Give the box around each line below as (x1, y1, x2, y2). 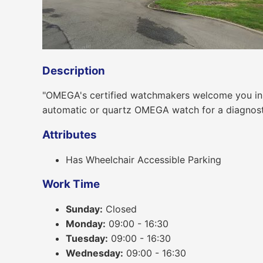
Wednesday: (66, 247, 123, 259)
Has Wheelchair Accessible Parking (66, 153, 221, 166)
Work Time (42, 177, 100, 191)
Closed (103, 203, 137, 215)
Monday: (66, 218, 106, 230)
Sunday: (66, 203, 103, 215)
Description (42, 63, 105, 77)
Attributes (42, 127, 97, 141)
